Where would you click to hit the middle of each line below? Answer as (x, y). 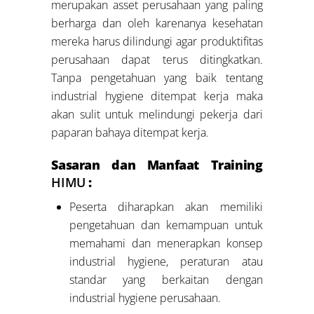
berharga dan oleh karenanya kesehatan (157, 23)
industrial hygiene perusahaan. (145, 298)
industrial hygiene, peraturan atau (166, 262)
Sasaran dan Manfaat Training (157, 165)
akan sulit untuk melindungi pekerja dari (157, 115)
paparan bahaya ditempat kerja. (130, 133)
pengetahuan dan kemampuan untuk (166, 225)
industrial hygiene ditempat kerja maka (157, 96)
